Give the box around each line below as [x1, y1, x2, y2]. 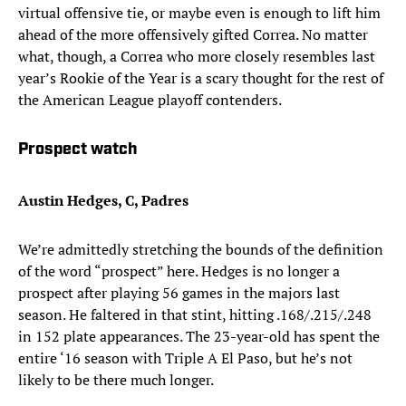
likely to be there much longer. [18, 370, 214, 391]
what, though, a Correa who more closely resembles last [18, 46, 375, 67]
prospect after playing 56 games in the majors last [18, 283, 340, 304]
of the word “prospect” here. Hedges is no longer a [18, 261, 340, 282]
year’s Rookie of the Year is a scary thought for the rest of [18, 68, 383, 89]
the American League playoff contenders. [18, 90, 282, 111]
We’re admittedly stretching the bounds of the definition [18, 239, 383, 260]
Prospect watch [18, 141, 137, 159]
